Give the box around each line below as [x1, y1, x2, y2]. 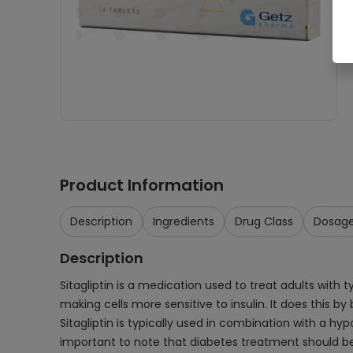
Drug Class [235, 214, 293, 229]
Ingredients [153, 214, 214, 229]
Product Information [60, 174, 224, 196]
